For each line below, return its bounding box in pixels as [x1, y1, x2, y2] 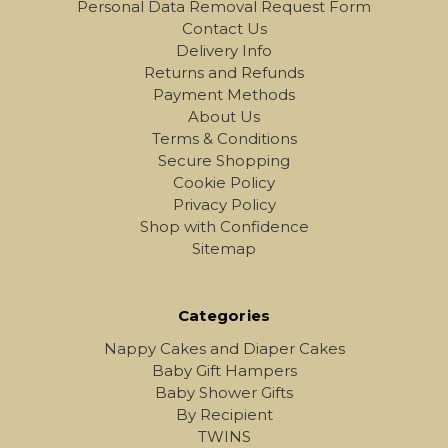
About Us [188, 107, 260, 127]
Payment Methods [153, 85, 295, 105]
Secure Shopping [158, 151, 290, 171]
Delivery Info [176, 41, 272, 61]
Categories [177, 306, 271, 326]
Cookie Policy [173, 173, 275, 193]
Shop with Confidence [139, 217, 309, 237]
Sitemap [192, 239, 256, 259]
